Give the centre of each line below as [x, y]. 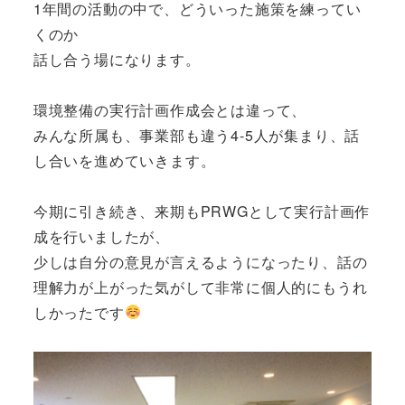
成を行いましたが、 [101, 236]
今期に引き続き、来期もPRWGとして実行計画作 [202, 211]
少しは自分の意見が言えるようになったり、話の [200, 261]
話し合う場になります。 [117, 59]
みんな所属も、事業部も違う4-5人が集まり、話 [197, 135]
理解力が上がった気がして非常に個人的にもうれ [200, 287]
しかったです [79, 312]
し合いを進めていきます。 [124, 160]
